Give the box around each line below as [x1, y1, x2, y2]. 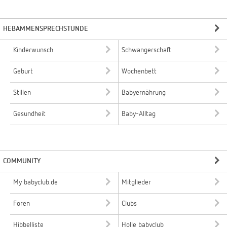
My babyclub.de [13, 178, 58, 186]
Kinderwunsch [13, 46, 53, 54]
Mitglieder [122, 178, 151, 186]
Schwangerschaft [122, 46, 171, 54]
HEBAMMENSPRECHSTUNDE [3, 25, 88, 32]
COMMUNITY [3, 157, 41, 165]
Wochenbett [122, 67, 157, 75]
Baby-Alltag [122, 110, 156, 118]
